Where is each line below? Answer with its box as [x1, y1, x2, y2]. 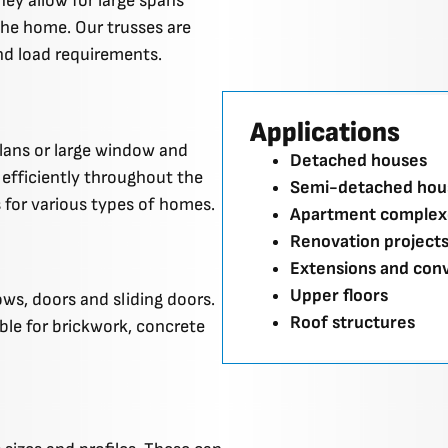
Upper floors [290, 285, 388, 307]
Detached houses [290, 150, 427, 172]
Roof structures [290, 312, 415, 334]
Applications [250, 116, 400, 150]
